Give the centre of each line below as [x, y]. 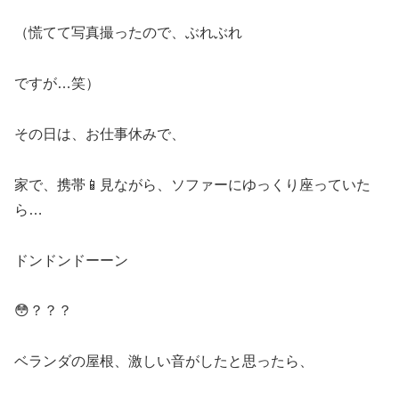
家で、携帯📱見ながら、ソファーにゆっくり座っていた [192, 184]
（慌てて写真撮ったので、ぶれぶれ [128, 33]
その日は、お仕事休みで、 [100, 134]
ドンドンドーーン [71, 260]
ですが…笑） [57, 84]
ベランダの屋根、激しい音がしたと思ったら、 [164, 362]
